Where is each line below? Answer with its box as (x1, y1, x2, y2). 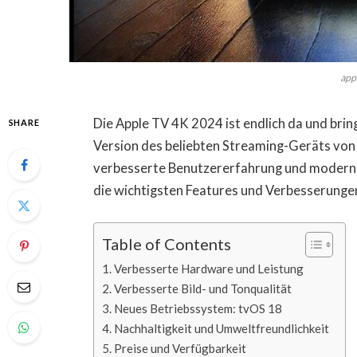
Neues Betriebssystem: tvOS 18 (114, 300, 283, 316)
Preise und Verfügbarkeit (114, 340, 247, 355)
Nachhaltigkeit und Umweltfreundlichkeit (114, 320, 330, 335)
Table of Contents (102, 233, 232, 253)
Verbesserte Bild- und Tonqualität (114, 280, 292, 296)
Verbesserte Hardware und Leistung (114, 261, 304, 276)
